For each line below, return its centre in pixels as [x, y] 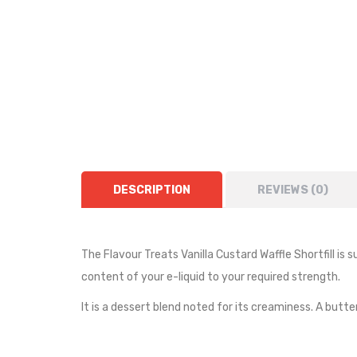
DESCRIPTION [152, 190]
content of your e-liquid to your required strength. [211, 277]
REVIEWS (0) [293, 190]
